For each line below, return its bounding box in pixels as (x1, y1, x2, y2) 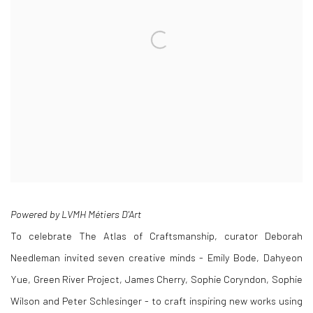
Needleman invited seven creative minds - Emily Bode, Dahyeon (10, 251, 303, 263)
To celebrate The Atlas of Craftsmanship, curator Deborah (10, 229, 303, 242)
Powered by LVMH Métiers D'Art (10, 208, 141, 220)
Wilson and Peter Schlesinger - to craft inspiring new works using (10, 294, 303, 307)
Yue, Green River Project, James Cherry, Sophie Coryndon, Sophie (10, 272, 303, 285)
